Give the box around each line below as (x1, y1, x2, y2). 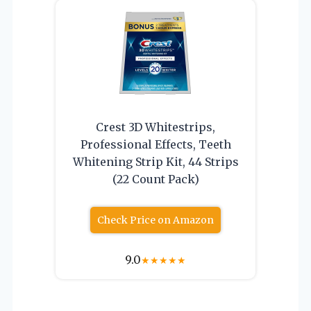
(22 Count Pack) (112, 171, 199, 186)
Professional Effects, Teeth (80, 137, 231, 151)
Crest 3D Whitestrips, (96, 119, 215, 134)
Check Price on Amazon (97, 213, 214, 226)
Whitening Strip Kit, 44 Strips (72, 154, 239, 169)
